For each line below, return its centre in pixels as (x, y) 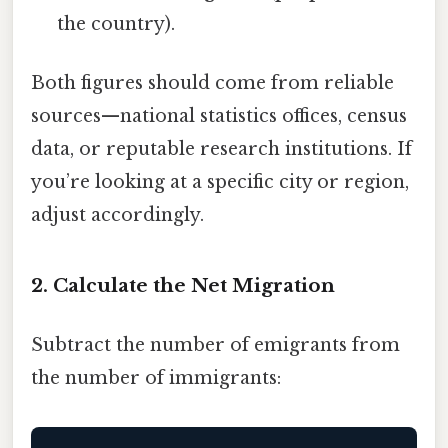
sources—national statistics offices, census (219, 116)
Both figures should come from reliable (212, 83)
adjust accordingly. (117, 215)
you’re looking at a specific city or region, (220, 182)
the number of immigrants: (156, 378)
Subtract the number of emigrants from (215, 345)
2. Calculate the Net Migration (183, 285)
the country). (116, 23)
